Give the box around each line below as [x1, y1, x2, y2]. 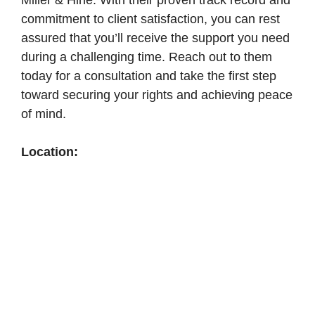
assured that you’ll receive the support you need [21, 31, 290, 45]
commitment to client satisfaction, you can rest [21, 12, 280, 26]
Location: [21, 145, 78, 159]
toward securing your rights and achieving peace [21, 88, 292, 102]
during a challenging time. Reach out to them [21, 50, 272, 64]
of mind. [21, 107, 66, 121]
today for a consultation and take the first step [21, 69, 276, 83]
